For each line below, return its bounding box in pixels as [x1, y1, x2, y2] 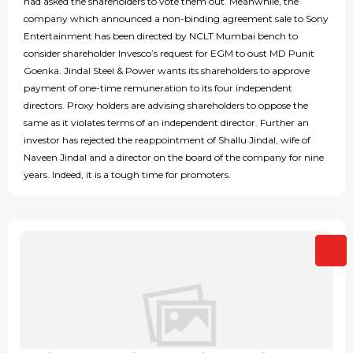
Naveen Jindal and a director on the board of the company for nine [24, 151, 324, 164]
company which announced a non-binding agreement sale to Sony [24, 13, 329, 25]
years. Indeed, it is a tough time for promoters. [24, 169, 231, 181]
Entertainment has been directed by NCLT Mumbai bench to [24, 30, 298, 43]
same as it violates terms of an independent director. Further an [24, 117, 309, 129]
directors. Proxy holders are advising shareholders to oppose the [24, 99, 308, 112]
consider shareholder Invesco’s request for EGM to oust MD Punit [24, 47, 314, 60]
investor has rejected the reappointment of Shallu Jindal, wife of [24, 134, 310, 147]
